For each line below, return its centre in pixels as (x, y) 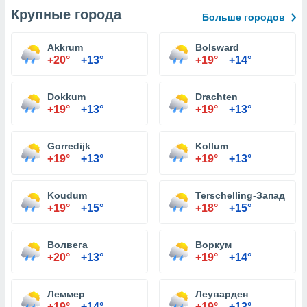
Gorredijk (69, 146)
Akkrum (65, 47)
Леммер (66, 294)
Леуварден (222, 294)
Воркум (213, 245)
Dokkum (66, 97)
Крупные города (66, 14)
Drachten (217, 97)
